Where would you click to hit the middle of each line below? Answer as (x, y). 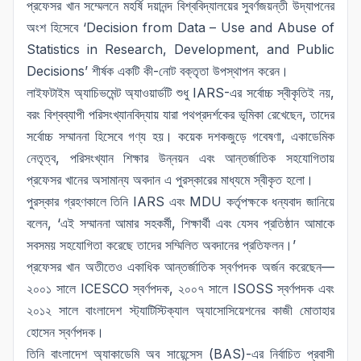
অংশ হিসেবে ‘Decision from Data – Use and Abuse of (180, 28)
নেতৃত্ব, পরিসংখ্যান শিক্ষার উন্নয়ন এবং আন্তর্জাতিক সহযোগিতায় (180, 158)
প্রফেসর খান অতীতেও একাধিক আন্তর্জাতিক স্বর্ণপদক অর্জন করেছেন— (180, 267)
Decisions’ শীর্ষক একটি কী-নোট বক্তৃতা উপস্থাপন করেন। (158, 71)
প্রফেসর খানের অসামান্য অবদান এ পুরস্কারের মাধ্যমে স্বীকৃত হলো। (170, 180)
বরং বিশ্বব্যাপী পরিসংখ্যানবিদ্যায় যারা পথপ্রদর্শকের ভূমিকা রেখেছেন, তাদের (180, 115)
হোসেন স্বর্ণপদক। (65, 332)
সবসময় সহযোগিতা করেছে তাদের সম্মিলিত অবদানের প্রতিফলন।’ (161, 245)
